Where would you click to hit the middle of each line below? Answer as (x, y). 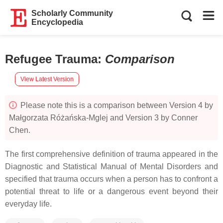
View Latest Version (47, 79)
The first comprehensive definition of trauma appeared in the (111, 154)
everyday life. (28, 204)
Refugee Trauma (51, 59)
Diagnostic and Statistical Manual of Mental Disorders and (111, 167)
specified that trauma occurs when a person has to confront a (111, 179)
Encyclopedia (57, 22)
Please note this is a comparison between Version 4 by (116, 105)
